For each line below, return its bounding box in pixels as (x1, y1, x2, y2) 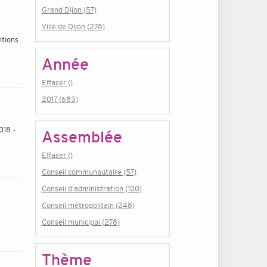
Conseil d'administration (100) (41, 184, 142, 194)
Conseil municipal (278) (41, 217, 120, 227)
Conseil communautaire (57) (41, 167, 136, 177)
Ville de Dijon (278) (41, 21, 105, 32)
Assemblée (41, 127, 122, 147)
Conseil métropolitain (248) (41, 200, 135, 210)
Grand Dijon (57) (41, 5, 97, 15)
